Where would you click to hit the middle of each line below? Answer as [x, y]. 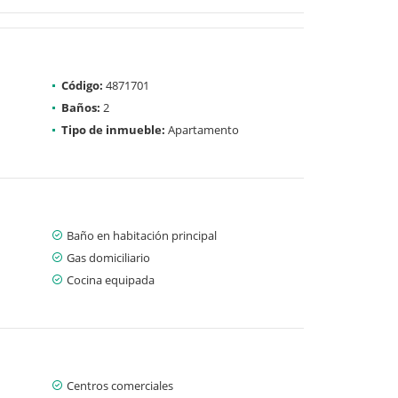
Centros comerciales [120, 385]
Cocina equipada [111, 279]
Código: [82, 85]
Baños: [81, 107]
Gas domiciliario [108, 257]
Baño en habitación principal [142, 235]
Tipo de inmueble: [113, 129]
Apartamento [202, 129]
